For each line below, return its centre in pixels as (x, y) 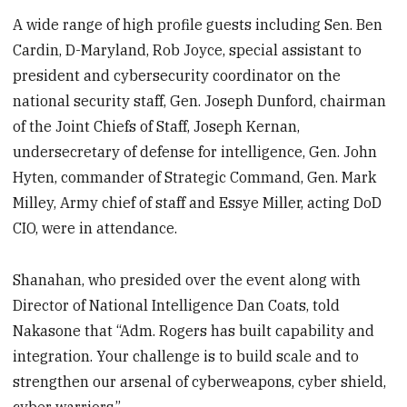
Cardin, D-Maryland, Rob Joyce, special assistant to (188, 50)
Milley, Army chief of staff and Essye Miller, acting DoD (198, 203)
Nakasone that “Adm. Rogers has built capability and (194, 331)
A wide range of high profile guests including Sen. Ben (198, 25)
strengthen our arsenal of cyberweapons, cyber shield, (200, 382)
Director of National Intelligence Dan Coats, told (177, 306)
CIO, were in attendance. (95, 228)
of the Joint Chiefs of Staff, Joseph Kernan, (157, 127)
